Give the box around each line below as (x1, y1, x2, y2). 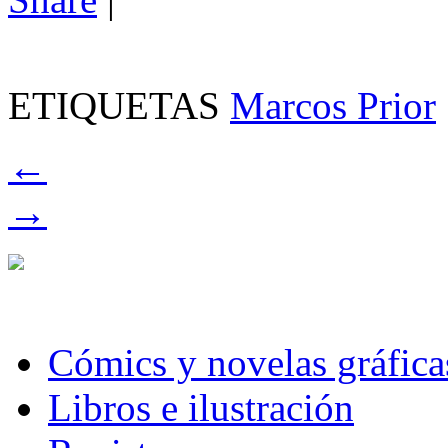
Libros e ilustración (48, 385, 354, 429)
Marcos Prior (230, 83, 436, 127)
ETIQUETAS (8, 83, 230, 127)
